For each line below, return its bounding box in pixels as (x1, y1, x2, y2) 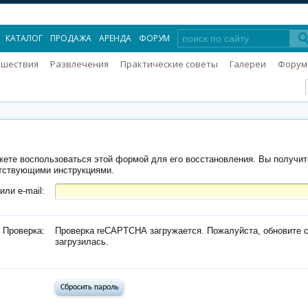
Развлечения (49, 58, 109, 70)
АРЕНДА (99, 32, 131, 44)
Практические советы (120, 58, 218, 70)
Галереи (229, 58, 266, 70)
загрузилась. (55, 236, 109, 247)
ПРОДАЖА (50, 32, 91, 44)
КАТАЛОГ (5, 32, 43, 44)
